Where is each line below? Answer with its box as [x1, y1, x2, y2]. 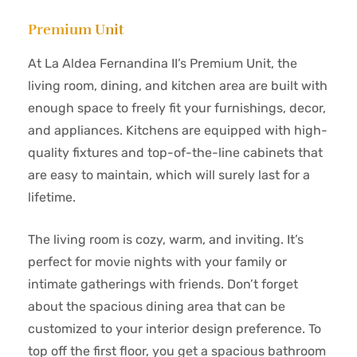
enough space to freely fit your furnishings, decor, [28, 100, 326, 116]
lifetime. [28, 190, 76, 205]
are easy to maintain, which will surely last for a [28, 167, 310, 182]
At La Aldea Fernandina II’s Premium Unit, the [28, 56, 297, 71]
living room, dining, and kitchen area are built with [28, 78, 328, 93]
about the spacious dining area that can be [28, 299, 285, 314]
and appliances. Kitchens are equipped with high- [28, 123, 328, 138]
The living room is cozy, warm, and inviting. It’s [28, 232, 304, 247]
